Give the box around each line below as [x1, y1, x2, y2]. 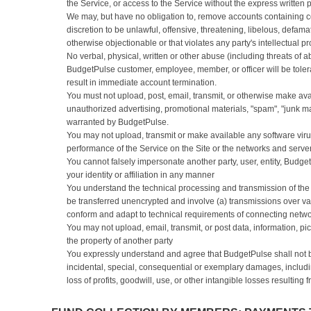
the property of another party [67, 236, 173, 246]
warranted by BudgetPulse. [67, 117, 169, 127]
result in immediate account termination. [67, 78, 217, 87]
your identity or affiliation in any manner [67, 170, 215, 180]
